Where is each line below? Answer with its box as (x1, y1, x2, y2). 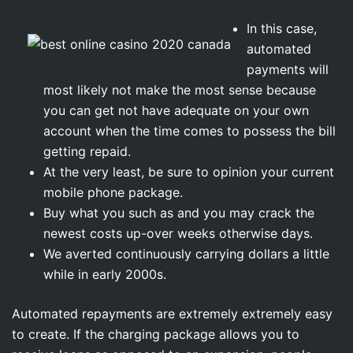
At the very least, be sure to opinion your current (43, 164, 334, 180)
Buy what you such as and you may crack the (43, 205, 314, 221)
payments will (247, 61, 329, 77)
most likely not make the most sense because (43, 82, 316, 98)
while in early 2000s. (43, 266, 166, 282)
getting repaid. (43, 143, 131, 159)
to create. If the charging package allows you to (12, 326, 299, 342)
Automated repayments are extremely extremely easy (12, 306, 333, 321)
